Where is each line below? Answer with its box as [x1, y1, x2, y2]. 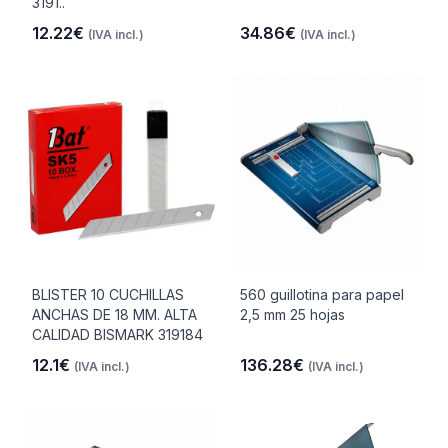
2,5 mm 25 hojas [240, 306, 345, 323]
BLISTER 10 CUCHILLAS [32, 286, 184, 303]
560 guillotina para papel [240, 286, 404, 303]
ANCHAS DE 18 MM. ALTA [32, 306, 197, 323]
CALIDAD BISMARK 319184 [32, 326, 203, 343]
